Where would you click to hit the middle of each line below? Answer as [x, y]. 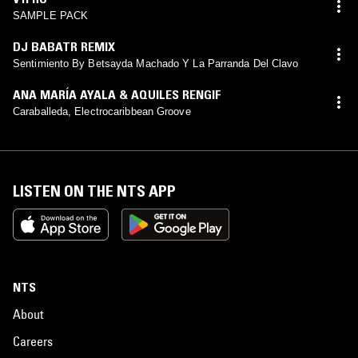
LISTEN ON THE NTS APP [94, 191]
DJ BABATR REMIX [64, 46]
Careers [33, 341]
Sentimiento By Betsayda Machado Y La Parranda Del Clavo [156, 63]
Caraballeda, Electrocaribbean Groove [102, 111]
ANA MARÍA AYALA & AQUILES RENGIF [117, 94]
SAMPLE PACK [51, 15]
